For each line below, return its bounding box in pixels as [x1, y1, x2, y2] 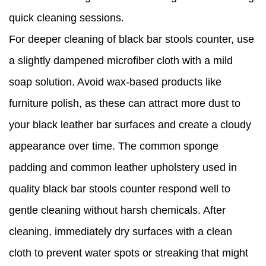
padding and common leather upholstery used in [9, 161, 237, 174]
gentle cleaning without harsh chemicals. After [9, 204, 226, 217]
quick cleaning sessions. [9, 12, 124, 24]
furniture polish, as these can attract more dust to [9, 97, 240, 110]
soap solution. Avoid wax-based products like [9, 76, 221, 88]
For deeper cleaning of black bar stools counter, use [9, 33, 254, 46]
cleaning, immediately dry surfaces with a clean [9, 226, 232, 238]
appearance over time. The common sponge [9, 140, 218, 153]
